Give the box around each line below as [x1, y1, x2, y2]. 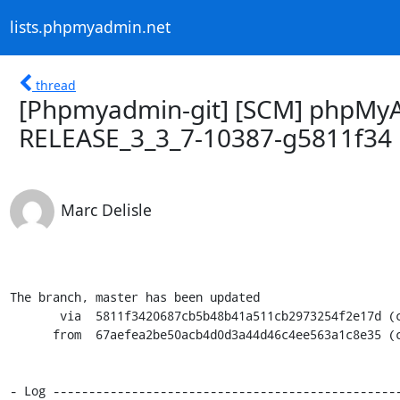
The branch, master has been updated [9, 287, 260, 305]
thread [36, 76, 76, 94]
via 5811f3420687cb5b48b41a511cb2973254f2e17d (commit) [9, 306, 60, 324]
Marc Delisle [60, 198, 152, 221]
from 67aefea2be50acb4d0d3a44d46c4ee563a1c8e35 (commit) [9, 325, 53, 343]
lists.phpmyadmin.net [9, 16, 171, 38]
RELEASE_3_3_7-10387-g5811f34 [19, 120, 392, 154]
